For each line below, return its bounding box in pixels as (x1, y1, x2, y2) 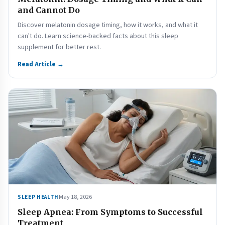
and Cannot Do (18, 5, 80, 15)
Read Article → (18, 60, 64, 69)
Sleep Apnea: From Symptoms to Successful (18, 207, 203, 217)
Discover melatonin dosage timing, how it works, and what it (18, 20, 198, 30)
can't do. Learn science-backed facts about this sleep (18, 31, 178, 41)
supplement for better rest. (18, 42, 101, 52)
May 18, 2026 (58, 193, 92, 201)
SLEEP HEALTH (18, 193, 59, 201)
